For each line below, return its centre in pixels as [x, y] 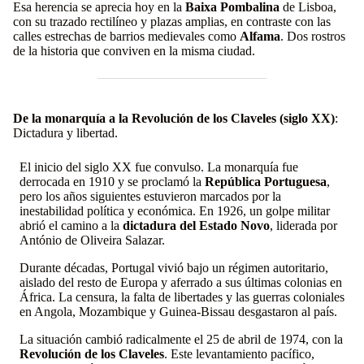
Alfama [260, 37]
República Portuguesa [266, 182]
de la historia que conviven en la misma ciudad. [134, 51]
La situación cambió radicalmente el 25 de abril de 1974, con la [181, 340]
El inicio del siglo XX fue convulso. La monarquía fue [159, 167]
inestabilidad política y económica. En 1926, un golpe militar [175, 211]
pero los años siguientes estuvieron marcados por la [150, 197]
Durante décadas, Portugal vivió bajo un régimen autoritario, [174, 268]
